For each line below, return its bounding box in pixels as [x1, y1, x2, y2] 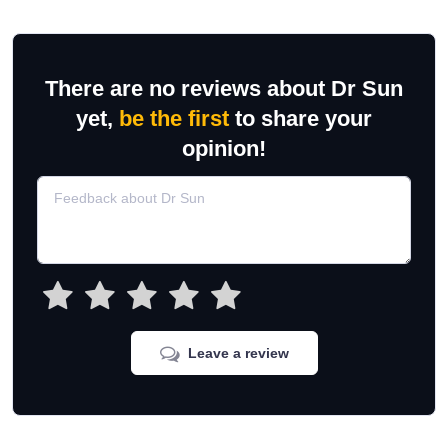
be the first [119, 106, 229, 131]
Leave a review [187, 345, 289, 361]
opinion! [182, 136, 266, 161]
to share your [229, 106, 372, 131]
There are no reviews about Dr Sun [45, 76, 403, 101]
